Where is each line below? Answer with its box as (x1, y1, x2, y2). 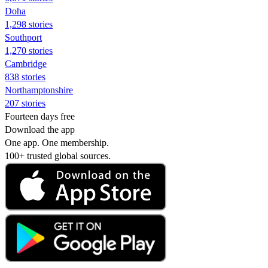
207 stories (5, 98, 45, 108)
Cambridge (5, 58, 47, 69)
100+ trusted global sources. (5, 150, 111, 161)
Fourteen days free (5, 111, 75, 121)
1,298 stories (5, 19, 53, 29)
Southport (5, 32, 42, 42)
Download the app (5, 124, 75, 135)
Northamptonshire (5, 84, 73, 95)
